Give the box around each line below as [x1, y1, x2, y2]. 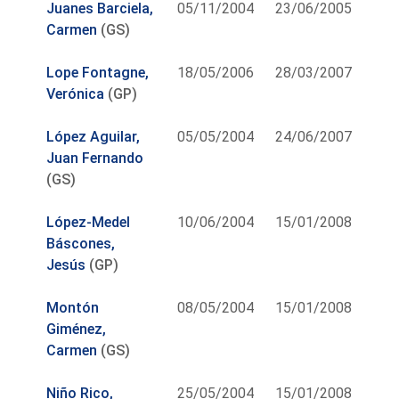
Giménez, [46, 320, 107, 338]
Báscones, [46, 234, 116, 252]
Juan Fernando [46, 149, 144, 167]
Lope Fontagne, [46, 63, 150, 81]
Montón [46, 298, 100, 316]
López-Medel [46, 213, 131, 231]
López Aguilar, [46, 127, 141, 145]
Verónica [46, 85, 105, 102]
